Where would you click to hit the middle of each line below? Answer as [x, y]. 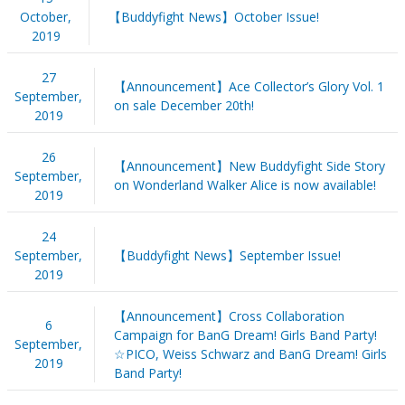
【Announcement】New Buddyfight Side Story [249, 165]
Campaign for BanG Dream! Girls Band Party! [245, 334]
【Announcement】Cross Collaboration [229, 316]
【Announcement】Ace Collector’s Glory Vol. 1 [249, 86]
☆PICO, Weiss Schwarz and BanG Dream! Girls [250, 353]
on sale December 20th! [184, 105]
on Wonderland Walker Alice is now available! [245, 184]
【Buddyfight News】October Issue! [213, 16]
